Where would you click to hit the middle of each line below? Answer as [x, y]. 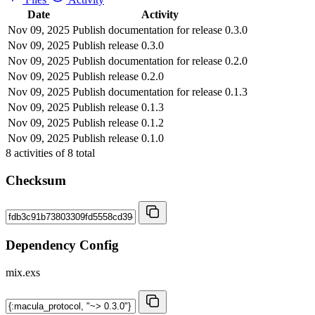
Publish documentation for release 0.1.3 [160, 91]
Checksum [36, 180]
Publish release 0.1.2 [118, 122]
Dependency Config [62, 245]
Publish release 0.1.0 [118, 138]
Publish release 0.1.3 [118, 107]
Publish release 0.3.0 [118, 45]
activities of [39, 153]
